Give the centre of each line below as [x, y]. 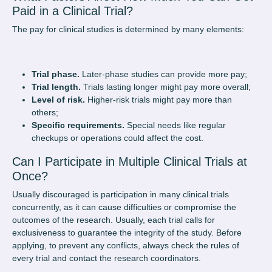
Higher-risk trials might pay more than [158, 100]
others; [45, 113]
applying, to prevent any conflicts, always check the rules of [126, 246]
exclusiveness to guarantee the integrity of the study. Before [127, 233]
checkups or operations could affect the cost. [117, 138]
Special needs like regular [176, 125]
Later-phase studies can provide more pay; [165, 74]
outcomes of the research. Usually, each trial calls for [114, 220]
